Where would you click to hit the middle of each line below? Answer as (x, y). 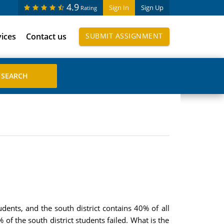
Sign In (119, 7)
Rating (88, 8)
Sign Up (152, 7)
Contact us (46, 36)
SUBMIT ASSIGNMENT (124, 36)
